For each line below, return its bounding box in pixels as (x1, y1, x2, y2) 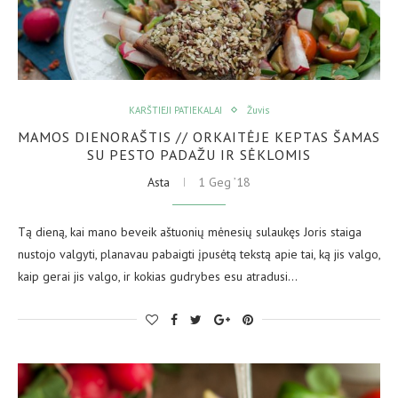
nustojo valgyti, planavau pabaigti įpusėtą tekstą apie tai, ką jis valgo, (18, 245, 380, 262)
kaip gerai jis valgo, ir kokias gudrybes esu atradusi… (18, 267, 298, 284)
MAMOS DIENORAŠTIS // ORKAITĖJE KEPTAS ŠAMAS (18, 127, 380, 146)
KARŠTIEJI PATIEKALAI (129, 103, 222, 116)
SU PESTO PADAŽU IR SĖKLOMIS (87, 145, 311, 163)
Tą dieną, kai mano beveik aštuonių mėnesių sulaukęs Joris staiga (18, 223, 362, 240)
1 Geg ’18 (198, 173, 251, 190)
